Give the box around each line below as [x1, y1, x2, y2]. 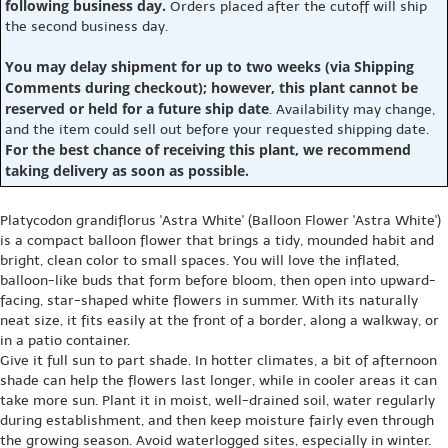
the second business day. [5, 17, 168, 35]
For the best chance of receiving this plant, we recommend [5, 139, 411, 159]
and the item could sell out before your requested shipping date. [5, 120, 429, 138]
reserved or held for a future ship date [5, 98, 269, 118]
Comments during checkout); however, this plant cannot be [5, 77, 418, 97]
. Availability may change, [269, 100, 435, 118]
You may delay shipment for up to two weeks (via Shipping [5, 56, 414, 76]
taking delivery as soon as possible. [5, 160, 249, 180]
